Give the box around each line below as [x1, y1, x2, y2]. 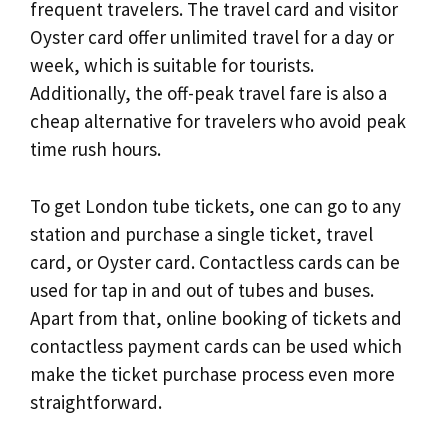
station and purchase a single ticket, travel [30, 221, 373, 246]
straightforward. [30, 389, 162, 414]
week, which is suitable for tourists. [30, 53, 314, 78]
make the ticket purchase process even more [30, 361, 395, 386]
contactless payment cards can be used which [30, 333, 402, 358]
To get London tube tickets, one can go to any [30, 193, 401, 218]
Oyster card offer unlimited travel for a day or [30, 25, 394, 50]
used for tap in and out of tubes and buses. [30, 277, 374, 302]
